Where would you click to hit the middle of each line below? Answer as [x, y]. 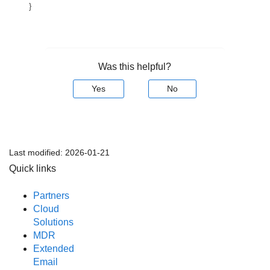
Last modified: [37, 153]
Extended [54, 248]
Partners [51, 195]
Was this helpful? [135, 67]
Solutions [53, 222]
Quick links [33, 169]
